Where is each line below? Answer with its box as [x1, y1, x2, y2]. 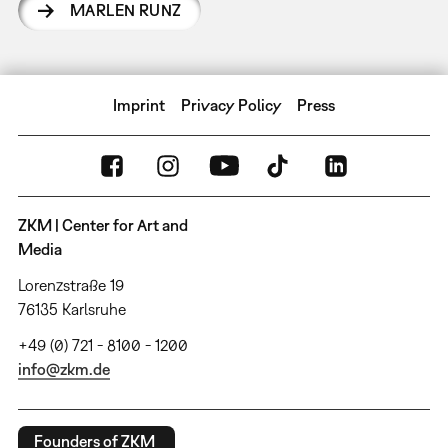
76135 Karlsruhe [17, 299, 126, 318]
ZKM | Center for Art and [17, 215, 188, 234]
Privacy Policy [180, 95, 282, 114]
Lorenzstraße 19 [17, 275, 124, 294]
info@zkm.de [17, 359, 110, 378]
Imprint [113, 95, 166, 114]
